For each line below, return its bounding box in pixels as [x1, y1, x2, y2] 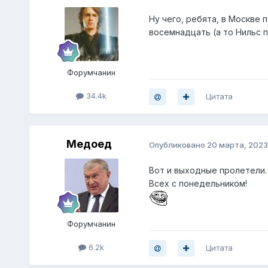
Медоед [66, 138, 112, 151]
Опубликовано [148, 139, 207, 150]
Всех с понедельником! [148, 178, 249, 189]
